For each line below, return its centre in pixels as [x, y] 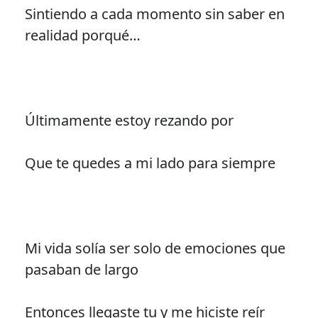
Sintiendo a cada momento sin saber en [154, 13]
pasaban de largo [81, 269]
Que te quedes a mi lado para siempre [150, 163]
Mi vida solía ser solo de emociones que [155, 248]
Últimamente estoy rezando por [129, 120]
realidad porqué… [82, 35]
